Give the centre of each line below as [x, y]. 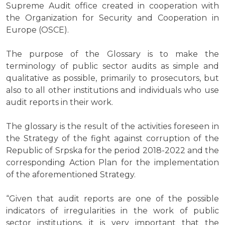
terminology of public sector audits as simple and [113, 66]
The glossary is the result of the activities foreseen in [113, 127]
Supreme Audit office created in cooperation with [113, 6]
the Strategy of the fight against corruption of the [113, 139]
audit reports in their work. [60, 102]
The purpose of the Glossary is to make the [113, 54]
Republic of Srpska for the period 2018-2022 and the [113, 151]
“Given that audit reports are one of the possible [113, 199]
